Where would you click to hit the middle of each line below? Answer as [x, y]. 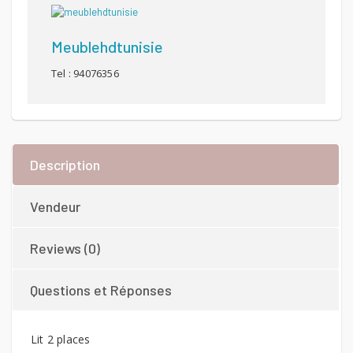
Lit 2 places [61, 340]
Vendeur [55, 207]
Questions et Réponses [101, 290]
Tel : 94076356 [85, 74]
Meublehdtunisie [107, 47]
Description [65, 165]
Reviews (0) [65, 249]
